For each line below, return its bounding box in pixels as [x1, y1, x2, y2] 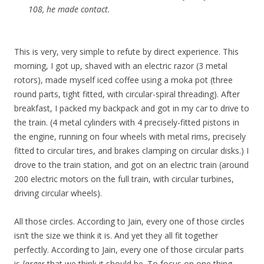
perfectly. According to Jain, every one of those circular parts [14, 243, 244, 255]
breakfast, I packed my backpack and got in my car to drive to [14, 102, 249, 114]
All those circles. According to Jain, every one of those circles [14, 215, 245, 227]
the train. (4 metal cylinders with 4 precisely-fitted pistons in [14, 116, 239, 128]
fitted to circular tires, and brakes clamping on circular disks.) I [14, 144, 249, 156]
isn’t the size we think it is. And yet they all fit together [14, 229, 218, 241]
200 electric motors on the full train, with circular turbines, [14, 173, 234, 184]
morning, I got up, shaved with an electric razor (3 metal [14, 60, 227, 71]
